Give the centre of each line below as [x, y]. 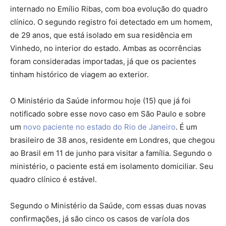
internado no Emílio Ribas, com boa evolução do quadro [109, 9]
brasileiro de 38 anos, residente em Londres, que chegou [112, 140]
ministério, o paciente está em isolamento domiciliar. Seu [112, 166]
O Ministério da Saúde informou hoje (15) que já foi [100, 101]
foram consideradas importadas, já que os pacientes [103, 62]
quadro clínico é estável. [53, 180]
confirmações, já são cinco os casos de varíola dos [100, 219]
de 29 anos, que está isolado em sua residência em [101, 35]
